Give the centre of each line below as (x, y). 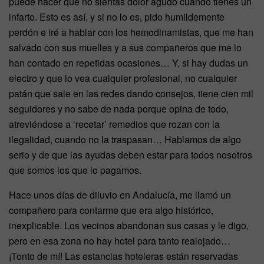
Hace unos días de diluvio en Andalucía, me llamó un (120, 195)
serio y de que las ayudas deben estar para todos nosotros (131, 155)
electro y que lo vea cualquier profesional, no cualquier (123, 78)
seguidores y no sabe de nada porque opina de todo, (119, 109)
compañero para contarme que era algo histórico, (111, 210)
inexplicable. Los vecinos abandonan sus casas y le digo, (129, 226)
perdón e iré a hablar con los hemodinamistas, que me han (131, 32)
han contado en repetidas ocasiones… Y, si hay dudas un (128, 63)
